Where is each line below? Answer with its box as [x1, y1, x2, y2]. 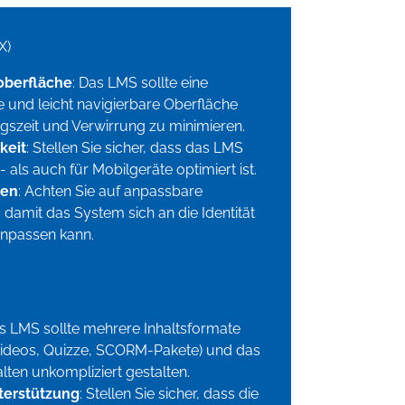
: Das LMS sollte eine [71, 74, 208, 92]
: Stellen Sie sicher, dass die [79, 385, 259, 403]
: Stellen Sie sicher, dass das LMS [25, 139, 243, 157]
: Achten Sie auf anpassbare [17, 183, 202, 201]
